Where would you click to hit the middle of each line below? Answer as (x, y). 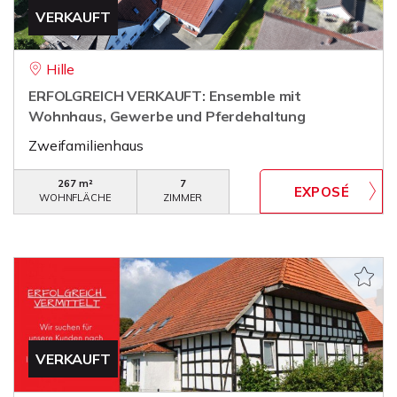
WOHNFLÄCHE (75, 198)
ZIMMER (183, 198)
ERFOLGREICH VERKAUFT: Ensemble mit (165, 96)
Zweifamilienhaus (86, 145)
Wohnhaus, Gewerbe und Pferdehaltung (167, 116)
